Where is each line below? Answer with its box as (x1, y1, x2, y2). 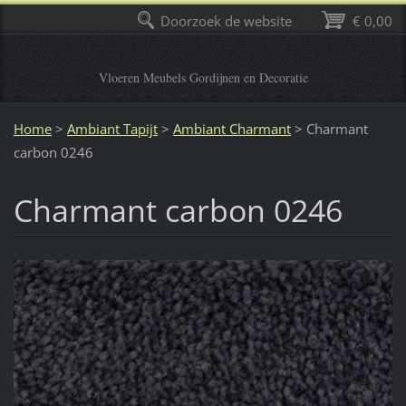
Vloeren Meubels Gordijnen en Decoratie (98, 69, 308, 86)
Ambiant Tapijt (66, 119, 158, 138)
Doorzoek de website (160, 12, 293, 30)
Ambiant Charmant (172, 119, 291, 138)
